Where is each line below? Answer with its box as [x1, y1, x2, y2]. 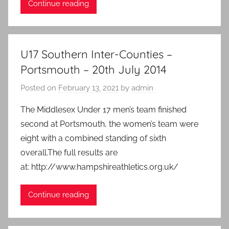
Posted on [20, 83, 58, 93]
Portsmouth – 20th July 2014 [20, 62, 167, 77]
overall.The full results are [20, 147, 118, 157]
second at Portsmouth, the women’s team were [20, 119, 198, 129]
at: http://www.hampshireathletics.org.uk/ [20, 162, 178, 172]
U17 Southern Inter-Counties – [20, 47, 172, 62]
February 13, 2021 [58, 83, 119, 93]
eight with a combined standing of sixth [20, 133, 166, 143]
